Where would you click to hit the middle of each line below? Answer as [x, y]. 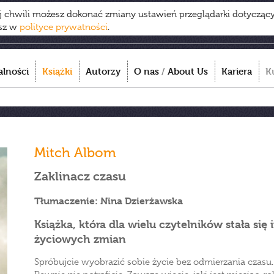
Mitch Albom [75, 153]
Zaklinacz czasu [80, 176]
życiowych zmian [80, 239]
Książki [57, 71]
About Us [188, 71]
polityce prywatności [64, 27]
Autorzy [103, 71]
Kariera [237, 71]
